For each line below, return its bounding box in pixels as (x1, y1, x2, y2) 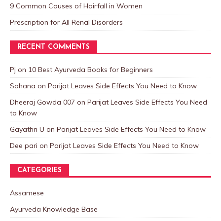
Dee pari (10, 141, 37, 150)
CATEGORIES (17, 167, 62, 175)
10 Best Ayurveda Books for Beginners (28, 65, 153, 74)
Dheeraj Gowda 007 (10, 98, 75, 107)
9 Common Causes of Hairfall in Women (10, 1, 143, 11)
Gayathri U (10, 125, 44, 134)
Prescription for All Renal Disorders (10, 18, 123, 27)
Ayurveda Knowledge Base (10, 205, 98, 214)
